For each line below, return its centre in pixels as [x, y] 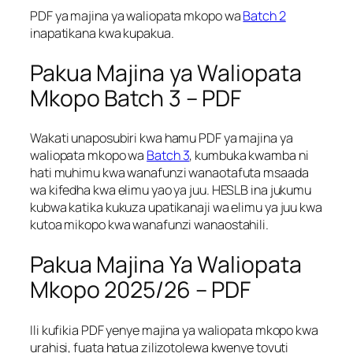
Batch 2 [264, 15]
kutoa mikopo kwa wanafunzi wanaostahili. [149, 225]
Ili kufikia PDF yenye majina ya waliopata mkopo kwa [174, 330]
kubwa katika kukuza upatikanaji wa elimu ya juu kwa [176, 208]
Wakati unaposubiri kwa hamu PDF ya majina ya [162, 138]
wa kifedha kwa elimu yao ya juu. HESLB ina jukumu [171, 190]
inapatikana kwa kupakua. [102, 33]
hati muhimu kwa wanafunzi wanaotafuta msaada [169, 173]
